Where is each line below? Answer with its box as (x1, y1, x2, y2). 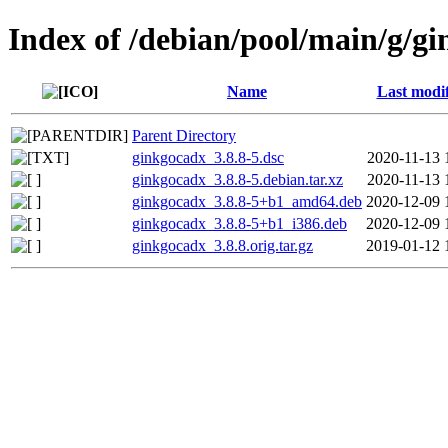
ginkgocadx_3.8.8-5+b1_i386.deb (132, 214, 347, 232)
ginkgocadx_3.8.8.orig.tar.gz (132, 236, 313, 254)
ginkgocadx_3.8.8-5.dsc (132, 148, 284, 166)
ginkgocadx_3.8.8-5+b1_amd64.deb (132, 192, 362, 210)
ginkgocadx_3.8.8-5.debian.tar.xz (132, 170, 343, 188)
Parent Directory (132, 126, 236, 144)
